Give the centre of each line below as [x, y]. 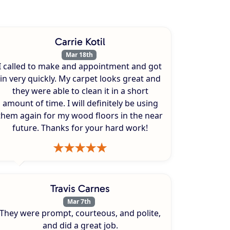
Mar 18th [79, 54]
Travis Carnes [80, 188]
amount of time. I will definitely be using [80, 103]
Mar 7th [79, 201]
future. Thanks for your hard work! [80, 128]
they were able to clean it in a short [80, 91]
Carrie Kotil [80, 41]
